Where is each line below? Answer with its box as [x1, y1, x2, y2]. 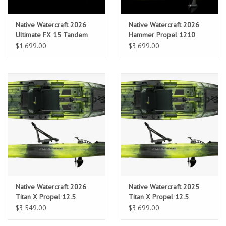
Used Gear [8, 101, 40, 110]
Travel [8, 157, 27, 166]
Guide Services [8, 129, 53, 138]
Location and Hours [8, 16, 65, 25]
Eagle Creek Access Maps [8, 214, 85, 223]
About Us [8, 44, 35, 53]
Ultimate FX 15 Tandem [16, 30, 88, 39]
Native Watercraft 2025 [129, 182, 199, 191]
